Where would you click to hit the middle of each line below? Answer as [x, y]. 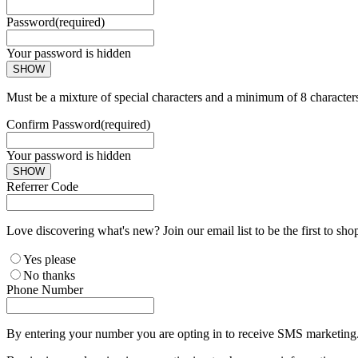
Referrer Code [42, 186]
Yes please [50, 259]
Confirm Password [54, 124]
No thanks [49, 275]
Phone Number [45, 289]
